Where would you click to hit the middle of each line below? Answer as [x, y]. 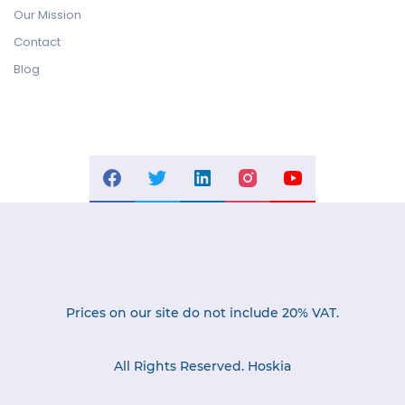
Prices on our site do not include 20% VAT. [202, 313]
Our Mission [47, 15]
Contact [37, 42]
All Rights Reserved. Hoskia [202, 366]
